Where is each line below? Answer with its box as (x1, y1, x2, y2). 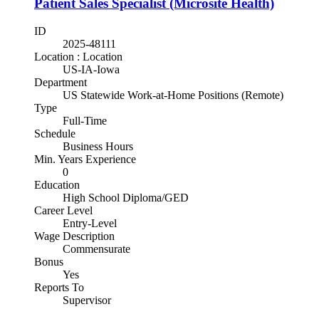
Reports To (34, 281, 84, 293)
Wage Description (34, 229, 115, 242)
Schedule (34, 127, 75, 140)
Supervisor (63, 293, 111, 306)
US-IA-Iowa (63, 63, 120, 75)
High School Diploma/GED (63, 191, 189, 204)
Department (34, 75, 87, 88)
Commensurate (63, 242, 130, 255)
